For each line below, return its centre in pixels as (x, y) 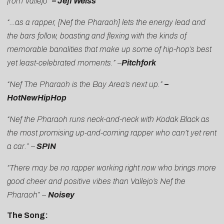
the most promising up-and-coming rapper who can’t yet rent (112, 133)
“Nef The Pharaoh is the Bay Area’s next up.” (86, 84)
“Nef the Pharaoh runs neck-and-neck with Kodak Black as (108, 119)
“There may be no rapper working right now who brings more (111, 168)
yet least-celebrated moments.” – (64, 63)
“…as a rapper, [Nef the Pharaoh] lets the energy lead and (106, 22)
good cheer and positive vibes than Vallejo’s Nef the (96, 181)
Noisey (61, 195)
